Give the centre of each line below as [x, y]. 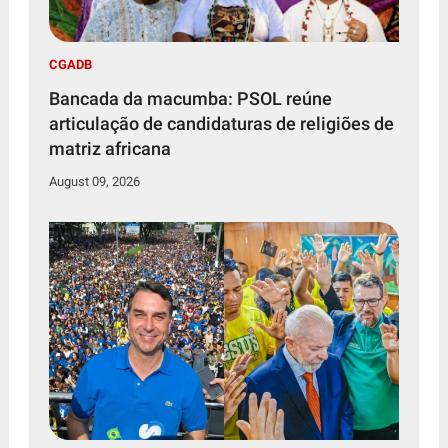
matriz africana [109, 148]
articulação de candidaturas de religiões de [221, 123]
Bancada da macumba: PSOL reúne [190, 98]
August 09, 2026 [94, 181]
